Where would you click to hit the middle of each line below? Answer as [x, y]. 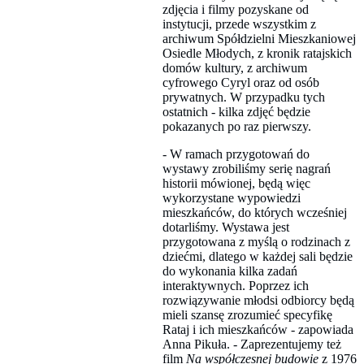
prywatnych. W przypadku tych [244, 97]
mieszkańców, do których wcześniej [255, 212]
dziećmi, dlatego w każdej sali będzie [258, 256]
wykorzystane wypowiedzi [232, 197]
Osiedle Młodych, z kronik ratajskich [257, 53]
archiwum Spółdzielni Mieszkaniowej [259, 38]
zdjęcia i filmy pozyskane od [236, 9]
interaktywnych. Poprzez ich [236, 285]
